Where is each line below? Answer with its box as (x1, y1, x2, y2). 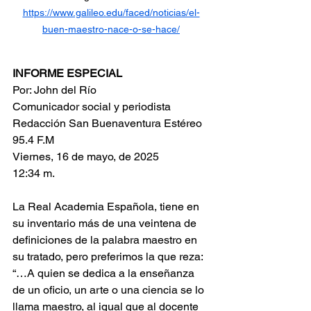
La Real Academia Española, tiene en (12, 199, 202, 213)
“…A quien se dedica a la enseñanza (12, 266, 197, 280)
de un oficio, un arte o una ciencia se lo (12, 283, 207, 296)
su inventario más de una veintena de (12, 216, 199, 230)
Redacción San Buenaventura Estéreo (12, 116, 205, 130)
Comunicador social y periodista (12, 99, 171, 113)
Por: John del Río (12, 83, 96, 96)
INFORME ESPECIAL (12, 66, 122, 80)
